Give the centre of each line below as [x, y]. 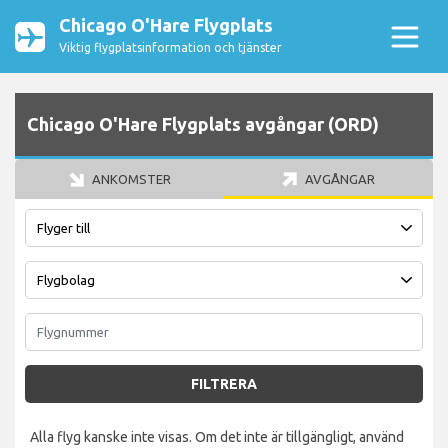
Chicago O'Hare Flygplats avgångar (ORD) [203, 124]
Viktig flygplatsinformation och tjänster [170, 47]
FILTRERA [224, 384]
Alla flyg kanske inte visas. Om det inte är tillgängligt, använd [217, 437]
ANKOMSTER [129, 179]
